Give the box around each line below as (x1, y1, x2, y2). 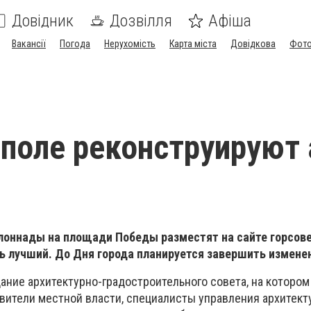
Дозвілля (110, 11, 172, 31)
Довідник (12, 11, 74, 31)
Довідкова (230, 38, 276, 49)
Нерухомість (104, 38, 155, 49)
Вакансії (12, 38, 46, 49)
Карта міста (169, 38, 217, 49)
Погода (60, 38, 90, 49)
